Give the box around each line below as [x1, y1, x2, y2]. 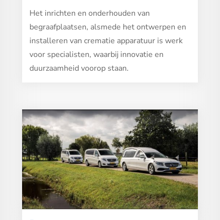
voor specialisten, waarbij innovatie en [29, 49, 164, 60]
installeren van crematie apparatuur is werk [29, 35, 183, 46]
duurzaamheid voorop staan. [29, 62, 129, 74]
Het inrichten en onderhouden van [29, 7, 150, 19]
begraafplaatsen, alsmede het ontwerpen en [29, 21, 186, 32]
